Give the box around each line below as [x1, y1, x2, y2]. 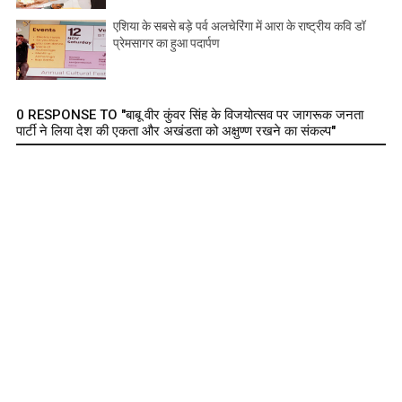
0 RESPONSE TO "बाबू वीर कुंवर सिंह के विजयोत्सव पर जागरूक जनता [16, 107, 363, 124]
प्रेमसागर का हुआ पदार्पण [113, 36, 220, 51]
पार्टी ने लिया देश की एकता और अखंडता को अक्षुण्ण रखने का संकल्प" [16, 123, 336, 140]
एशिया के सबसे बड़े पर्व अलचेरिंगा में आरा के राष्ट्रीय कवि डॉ [113, 19, 365, 34]
